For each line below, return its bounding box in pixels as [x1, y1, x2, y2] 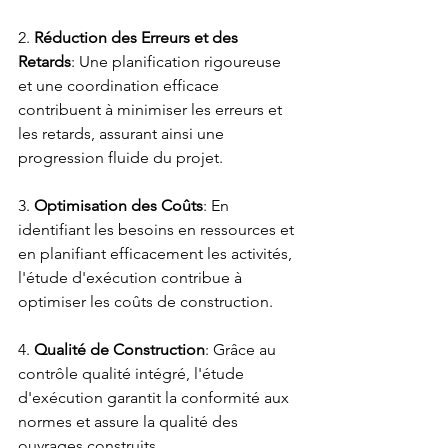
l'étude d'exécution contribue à [18, 268, 246, 287]
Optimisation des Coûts [34, 196, 203, 215]
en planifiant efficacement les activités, [18, 244, 296, 263]
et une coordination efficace [18, 76, 223, 95]
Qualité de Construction [34, 340, 205, 359]
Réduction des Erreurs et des [34, 28, 242, 47]
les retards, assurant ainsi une [18, 124, 228, 143]
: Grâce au [205, 340, 280, 359]
